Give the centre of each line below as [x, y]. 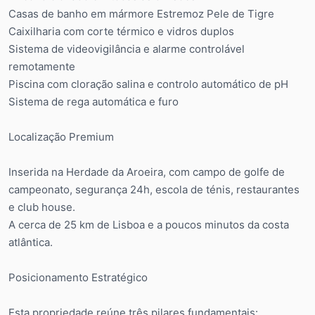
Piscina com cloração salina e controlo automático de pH [148, 84]
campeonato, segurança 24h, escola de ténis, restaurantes [154, 189]
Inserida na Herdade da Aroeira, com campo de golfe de [147, 172]
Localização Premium [61, 136]
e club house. [42, 207]
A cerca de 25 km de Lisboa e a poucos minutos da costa [149, 224]
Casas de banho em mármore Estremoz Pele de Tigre [141, 13]
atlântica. [31, 242]
